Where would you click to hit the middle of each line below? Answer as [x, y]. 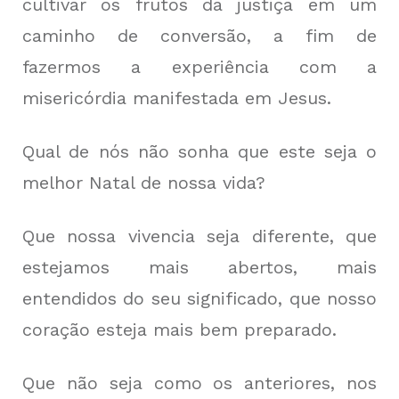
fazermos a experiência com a [199, 67]
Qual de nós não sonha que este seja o [199, 152]
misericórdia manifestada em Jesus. [177, 98]
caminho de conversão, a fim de [199, 36]
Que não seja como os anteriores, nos [199, 383]
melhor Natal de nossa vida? [144, 183]
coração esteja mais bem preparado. [179, 330]
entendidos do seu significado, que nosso [199, 299]
